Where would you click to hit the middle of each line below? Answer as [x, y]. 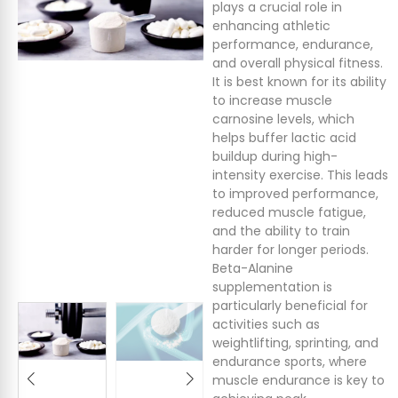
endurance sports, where [289, 362]
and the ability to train [281, 231]
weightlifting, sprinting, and [295, 343]
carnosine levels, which [283, 119]
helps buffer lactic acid [284, 138]
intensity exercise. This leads [300, 175]
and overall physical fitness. [297, 63]
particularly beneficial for [290, 306]
